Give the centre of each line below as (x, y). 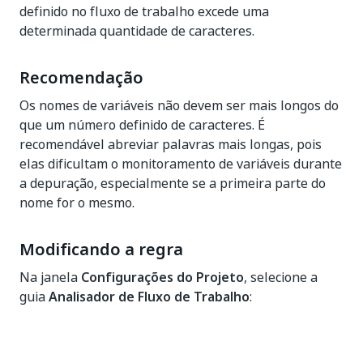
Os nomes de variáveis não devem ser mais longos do (179, 105)
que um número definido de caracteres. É (142, 125)
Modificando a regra (101, 250)
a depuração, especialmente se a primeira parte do (173, 183)
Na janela (50, 277)
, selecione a (281, 277)
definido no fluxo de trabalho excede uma (144, 11)
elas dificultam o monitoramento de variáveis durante (181, 164)
